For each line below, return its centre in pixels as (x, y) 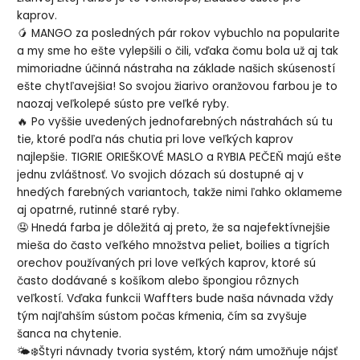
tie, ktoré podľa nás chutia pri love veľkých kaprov (155, 139)
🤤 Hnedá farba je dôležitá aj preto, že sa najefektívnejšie (174, 227)
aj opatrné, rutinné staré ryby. (98, 210)
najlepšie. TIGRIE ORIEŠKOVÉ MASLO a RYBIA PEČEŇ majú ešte (180, 157)
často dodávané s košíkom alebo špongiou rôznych (158, 280)
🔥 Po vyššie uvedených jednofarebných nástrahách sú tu (175, 121)
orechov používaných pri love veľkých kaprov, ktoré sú (167, 263)
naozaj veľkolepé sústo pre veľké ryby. (123, 104)
